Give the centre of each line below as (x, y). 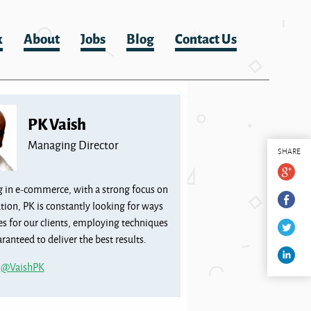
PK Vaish (57, 123)
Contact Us (206, 38)
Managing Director (74, 145)
